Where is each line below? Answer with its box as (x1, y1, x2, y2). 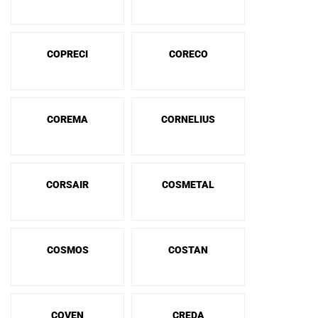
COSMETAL (162, 179, 214, 190)
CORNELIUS (161, 114, 215, 125)
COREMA (47, 114, 88, 125)
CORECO (168, 48, 208, 60)
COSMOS (46, 244, 89, 256)
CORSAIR (46, 179, 89, 190)
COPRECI (47, 48, 88, 60)
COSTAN (168, 244, 208, 256)
